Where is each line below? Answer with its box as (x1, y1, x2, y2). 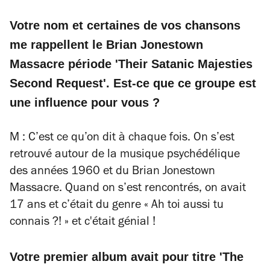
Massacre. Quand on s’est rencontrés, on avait (10, 183, 246, 195)
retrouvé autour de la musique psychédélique (10, 149, 240, 162)
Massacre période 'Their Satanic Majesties (10, 57, 253, 71)
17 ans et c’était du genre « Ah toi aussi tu (10, 199, 224, 212)
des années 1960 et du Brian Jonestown (10, 166, 215, 178)
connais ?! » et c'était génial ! (10, 216, 155, 229)
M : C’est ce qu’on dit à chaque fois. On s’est (10, 132, 234, 145)
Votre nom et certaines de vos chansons (10, 18, 240, 32)
